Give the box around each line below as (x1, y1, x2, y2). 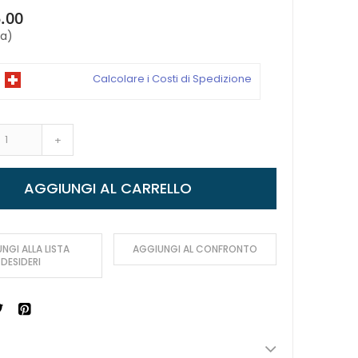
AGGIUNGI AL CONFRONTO (133, 241, 258, 256)
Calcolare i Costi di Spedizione (93, 70, 252, 86)
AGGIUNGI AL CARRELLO (24, 177, 193, 198)
